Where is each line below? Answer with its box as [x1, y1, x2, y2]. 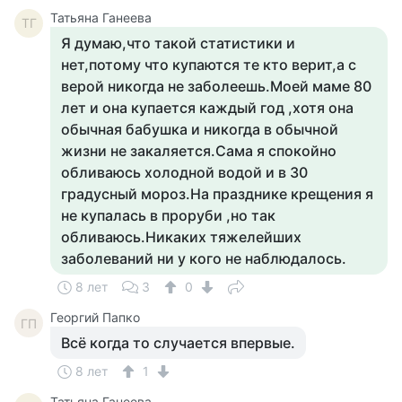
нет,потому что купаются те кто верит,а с [61, 56, 356, 74]
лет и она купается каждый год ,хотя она [61, 99, 354, 117]
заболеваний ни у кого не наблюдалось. [61, 249, 346, 267]
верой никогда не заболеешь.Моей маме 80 [61, 77, 371, 95]
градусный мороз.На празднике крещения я [61, 185, 373, 203]
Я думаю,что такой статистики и [61, 34, 295, 52]
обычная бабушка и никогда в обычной [61, 120, 338, 138]
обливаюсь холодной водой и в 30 [61, 163, 308, 181]
